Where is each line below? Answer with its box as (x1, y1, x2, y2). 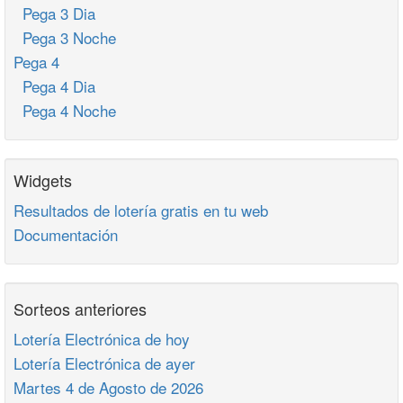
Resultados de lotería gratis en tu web (13, 199, 268, 221)
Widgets (13, 168, 72, 192)
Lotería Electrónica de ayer (13, 352, 195, 374)
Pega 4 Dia (13, 75, 95, 97)
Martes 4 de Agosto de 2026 (13, 376, 203, 399)
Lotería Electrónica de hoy (13, 327, 190, 350)
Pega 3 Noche (13, 26, 116, 49)
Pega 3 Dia (13, 2, 95, 24)
